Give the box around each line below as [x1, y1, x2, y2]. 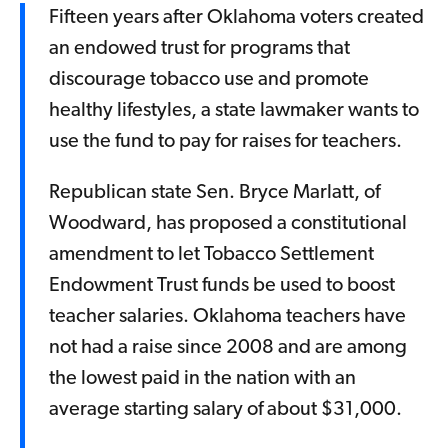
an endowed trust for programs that [49, 39, 350, 60]
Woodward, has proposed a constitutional [49, 214, 407, 235]
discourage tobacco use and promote [49, 70, 369, 91]
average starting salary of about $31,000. [49, 400, 402, 421]
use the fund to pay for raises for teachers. [49, 132, 402, 153]
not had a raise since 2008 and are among [49, 338, 407, 359]
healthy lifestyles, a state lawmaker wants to [49, 101, 419, 122]
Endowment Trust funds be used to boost [49, 276, 395, 297]
